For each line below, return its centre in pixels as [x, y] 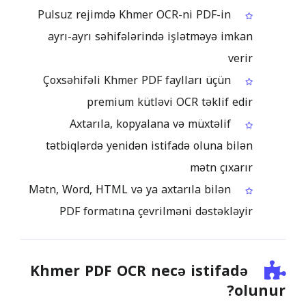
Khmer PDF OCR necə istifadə [139, 271]
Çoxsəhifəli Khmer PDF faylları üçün [137, 80]
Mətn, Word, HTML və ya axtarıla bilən [130, 190]
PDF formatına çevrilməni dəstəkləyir [156, 211]
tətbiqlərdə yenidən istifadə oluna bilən [149, 146]
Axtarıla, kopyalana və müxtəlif [150, 124]
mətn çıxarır [221, 168]
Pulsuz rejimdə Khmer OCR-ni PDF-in [134, 15]
